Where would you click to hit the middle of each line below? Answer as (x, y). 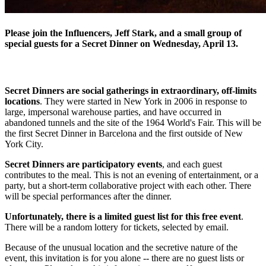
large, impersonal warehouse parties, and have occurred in (113, 112)
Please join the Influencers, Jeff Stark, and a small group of (123, 33)
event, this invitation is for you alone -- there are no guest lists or (124, 258)
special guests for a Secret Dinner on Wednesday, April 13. (121, 44)
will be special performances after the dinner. (88, 196)
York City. (24, 144)
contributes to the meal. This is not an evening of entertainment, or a (132, 175)
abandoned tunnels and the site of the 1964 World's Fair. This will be (133, 122)
